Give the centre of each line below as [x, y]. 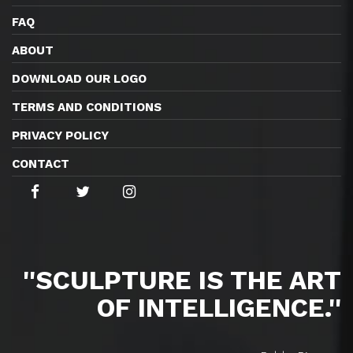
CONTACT [41, 164]
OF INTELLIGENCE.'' [219, 308]
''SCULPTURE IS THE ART [182, 281]
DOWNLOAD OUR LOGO [79, 79]
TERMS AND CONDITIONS [87, 108]
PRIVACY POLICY [60, 136]
